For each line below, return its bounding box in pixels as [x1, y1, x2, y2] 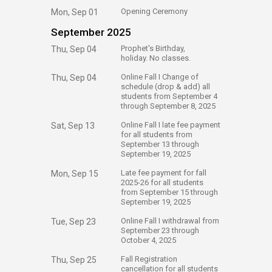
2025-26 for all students [121, 178, 203, 187]
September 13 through [121, 140, 199, 149]
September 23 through [121, 226, 199, 235]
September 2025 [51, 26, 131, 38]
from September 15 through [121, 188, 218, 197]
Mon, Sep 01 [51, 7, 98, 17]
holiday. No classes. [121, 53, 191, 63]
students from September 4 [121, 92, 217, 101]
